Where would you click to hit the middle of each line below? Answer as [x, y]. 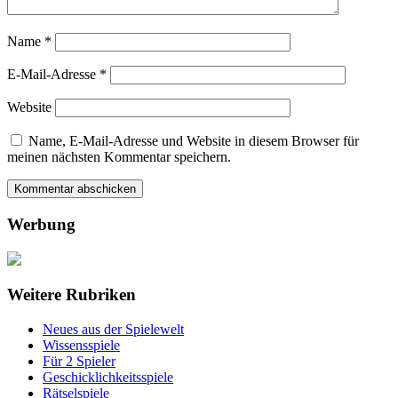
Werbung [41, 224]
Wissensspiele [81, 346]
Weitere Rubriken [72, 295]
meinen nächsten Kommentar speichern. [119, 157]
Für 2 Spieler [79, 362]
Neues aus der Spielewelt [113, 330]
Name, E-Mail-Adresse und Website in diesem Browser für [194, 141]
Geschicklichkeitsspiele [108, 378]
